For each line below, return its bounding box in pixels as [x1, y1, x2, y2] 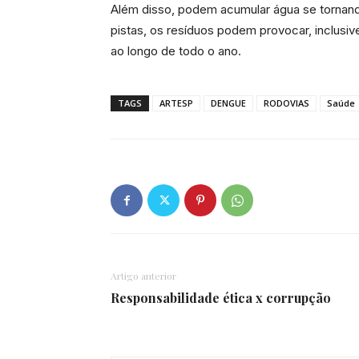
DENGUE [211, 97, 246, 109]
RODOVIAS [264, 97, 309, 109]
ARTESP [159, 97, 193, 109]
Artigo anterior [111, 269, 176, 282]
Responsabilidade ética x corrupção [111, 289, 331, 306]
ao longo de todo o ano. [111, 43, 241, 58]
